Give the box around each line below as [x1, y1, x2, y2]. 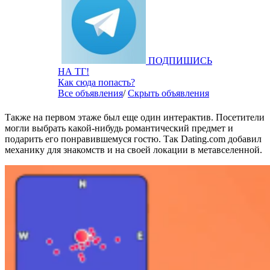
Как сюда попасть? [58, 77, 135, 87]
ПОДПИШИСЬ [148, 55, 212, 66]
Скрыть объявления [128, 87, 209, 98]
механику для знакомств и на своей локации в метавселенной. [5, 144, 262, 155]
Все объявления [58, 87, 123, 98]
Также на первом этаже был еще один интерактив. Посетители [5, 111, 265, 122]
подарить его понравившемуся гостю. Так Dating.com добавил [5, 133, 262, 144]
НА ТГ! [58, 66, 89, 77]
